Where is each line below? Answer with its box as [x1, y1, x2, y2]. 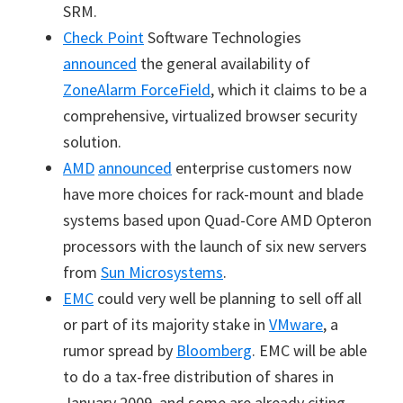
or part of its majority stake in [63, 314, 269, 335]
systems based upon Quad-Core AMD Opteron [63, 210, 372, 230]
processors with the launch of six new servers [63, 236, 367, 256]
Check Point [63, 27, 144, 48]
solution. [63, 131, 121, 152]
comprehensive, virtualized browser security [63, 105, 357, 126]
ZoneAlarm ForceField [63, 79, 210, 100]
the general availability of [137, 53, 310, 74]
